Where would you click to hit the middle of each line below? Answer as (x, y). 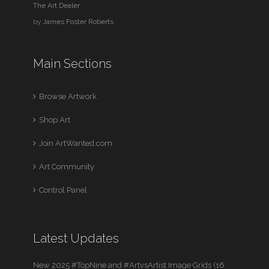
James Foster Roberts (78, 22)
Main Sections (73, 64)
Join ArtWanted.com (76, 144)
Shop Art (55, 120)
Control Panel (63, 190)
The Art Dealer (57, 6)
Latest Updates (76, 239)
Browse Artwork (68, 97)
